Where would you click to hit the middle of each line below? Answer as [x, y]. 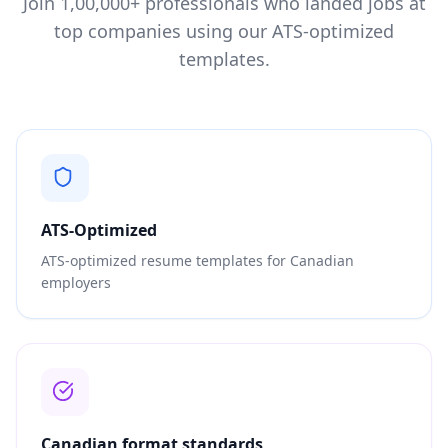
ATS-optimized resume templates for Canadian [197, 260]
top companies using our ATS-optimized [224, 31]
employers [76, 282]
